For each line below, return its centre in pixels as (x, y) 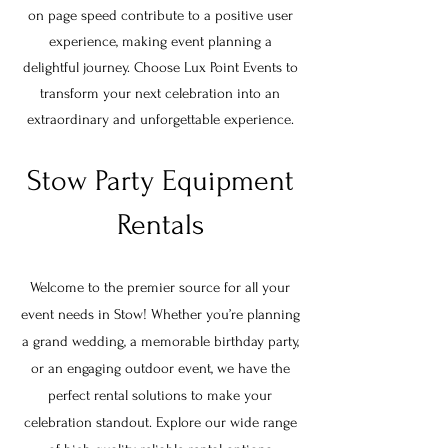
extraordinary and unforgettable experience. (160, 119)
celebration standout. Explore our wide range (160, 422)
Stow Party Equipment (160, 180)
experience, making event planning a (160, 41)
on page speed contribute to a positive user (160, 15)
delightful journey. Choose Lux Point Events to (160, 67)
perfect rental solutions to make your (160, 395)
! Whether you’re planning (221, 314)
